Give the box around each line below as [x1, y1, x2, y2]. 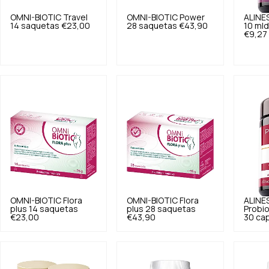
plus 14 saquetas [10, 205, 78, 213]
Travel [63, 13, 88, 22]
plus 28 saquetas [127, 205, 196, 213]
